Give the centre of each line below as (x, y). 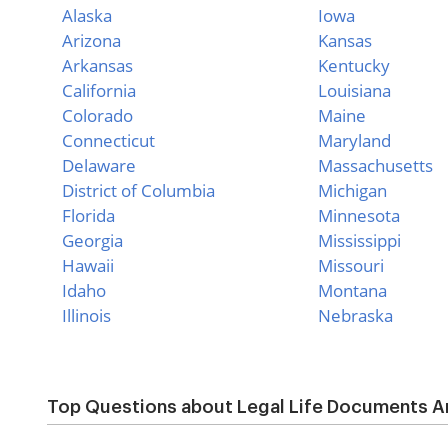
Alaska (87, 15)
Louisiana (354, 90)
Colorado (97, 115)
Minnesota (359, 215)
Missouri (351, 265)
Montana (352, 290)
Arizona (91, 40)
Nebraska (355, 315)
